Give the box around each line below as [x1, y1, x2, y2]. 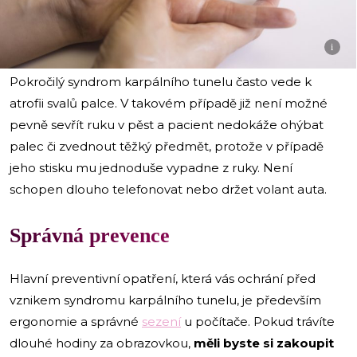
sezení [142, 314, 181, 330]
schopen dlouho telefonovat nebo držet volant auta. [10, 182, 330, 198]
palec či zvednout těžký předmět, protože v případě [10, 139, 324, 155]
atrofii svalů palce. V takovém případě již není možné [10, 96, 328, 112]
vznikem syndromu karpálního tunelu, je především [10, 292, 321, 308]
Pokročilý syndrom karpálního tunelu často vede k [10, 74, 312, 90]
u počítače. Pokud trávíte [181, 314, 335, 330]
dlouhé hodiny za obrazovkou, [10, 335, 194, 351]
